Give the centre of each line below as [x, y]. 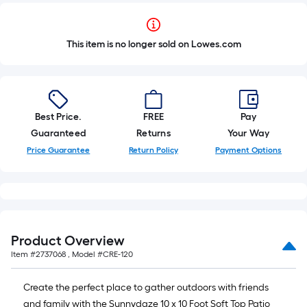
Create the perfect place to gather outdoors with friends [146, 287]
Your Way [248, 133]
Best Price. [59, 117]
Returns [153, 133]
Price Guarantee [59, 150]
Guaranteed [59, 133]
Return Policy [153, 150]
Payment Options [249, 150]
